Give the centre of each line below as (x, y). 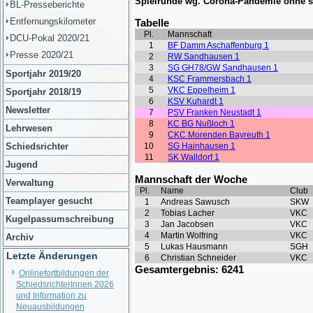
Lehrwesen (29, 128)
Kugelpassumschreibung (60, 219)
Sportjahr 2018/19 (43, 92)
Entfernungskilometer (53, 21)
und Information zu (51, 296)
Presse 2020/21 (42, 55)
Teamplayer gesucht (49, 201)
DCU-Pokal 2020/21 (50, 38)
